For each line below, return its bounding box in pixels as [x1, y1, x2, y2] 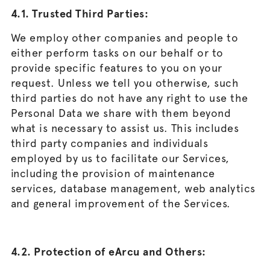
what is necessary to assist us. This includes [10, 122, 239, 134]
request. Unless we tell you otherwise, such [10, 77, 239, 89]
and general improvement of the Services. [10, 197, 231, 210]
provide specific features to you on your [10, 61, 222, 74]
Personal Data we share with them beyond [10, 107, 231, 119]
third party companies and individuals [10, 137, 209, 149]
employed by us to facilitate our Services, [10, 152, 230, 165]
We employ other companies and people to [10, 31, 239, 44]
